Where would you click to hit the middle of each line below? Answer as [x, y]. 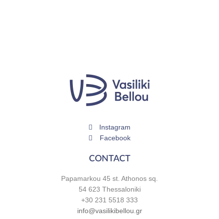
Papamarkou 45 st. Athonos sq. [109, 179]
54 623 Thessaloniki [109, 190]
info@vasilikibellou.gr [109, 211]
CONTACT [109, 159]
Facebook [115, 138]
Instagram [115, 128]
